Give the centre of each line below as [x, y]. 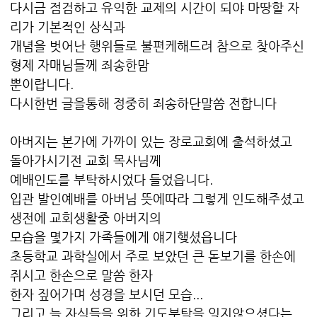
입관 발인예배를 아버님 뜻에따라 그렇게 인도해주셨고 [157, 199]
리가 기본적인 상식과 [68, 27]
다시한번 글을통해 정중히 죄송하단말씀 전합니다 [143, 103]
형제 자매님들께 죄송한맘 [80, 65]
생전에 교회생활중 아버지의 [86, 218]
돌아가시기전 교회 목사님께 [86, 161]
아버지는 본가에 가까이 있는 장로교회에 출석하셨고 [151, 142]
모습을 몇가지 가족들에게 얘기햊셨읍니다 [123, 237]
